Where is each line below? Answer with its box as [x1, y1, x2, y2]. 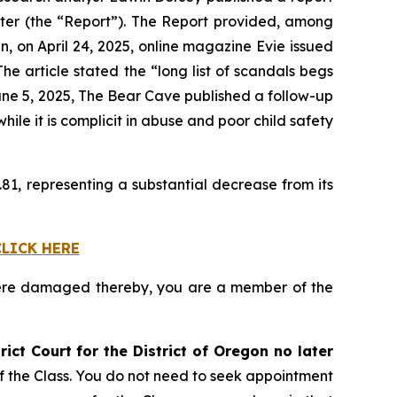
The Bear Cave [77, 87, 181, 105]
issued [285, 37, 334, 55]
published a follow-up [180, 87, 334, 105]
